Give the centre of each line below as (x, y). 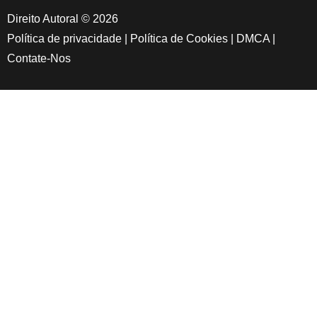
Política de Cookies (179, 38)
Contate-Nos (39, 58)
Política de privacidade (64, 38)
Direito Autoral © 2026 (63, 18)
